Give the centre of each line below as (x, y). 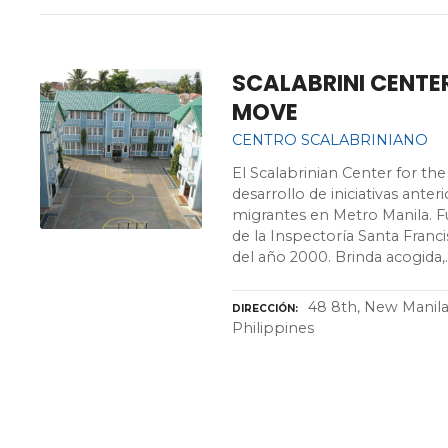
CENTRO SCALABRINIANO (330, 139)
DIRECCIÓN (264, 308)
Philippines (273, 327)
